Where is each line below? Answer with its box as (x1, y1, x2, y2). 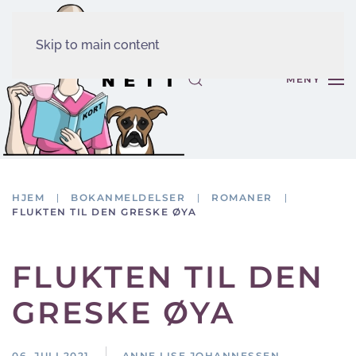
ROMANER (211, 192, 273, 203)
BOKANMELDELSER (71, 192, 185, 203)
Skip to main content (36, 37, 160, 52)
